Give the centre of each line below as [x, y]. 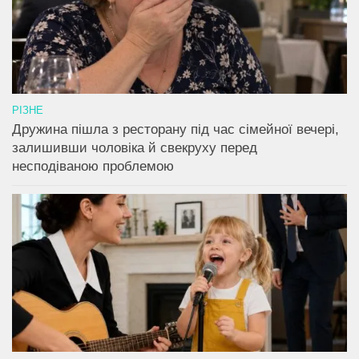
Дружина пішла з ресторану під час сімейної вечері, [175, 130]
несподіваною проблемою [93, 167]
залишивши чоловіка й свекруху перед [135, 148]
